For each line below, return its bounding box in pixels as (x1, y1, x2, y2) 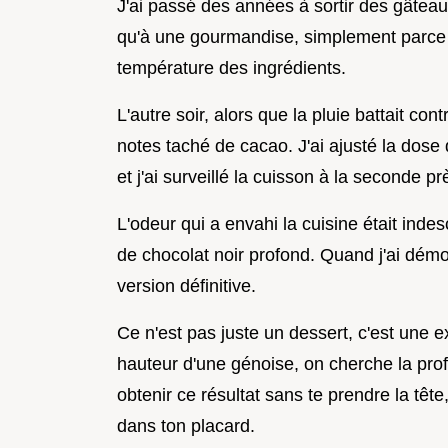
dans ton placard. (117, 415, 255, 436)
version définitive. (117, 275, 256, 296)
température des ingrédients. (117, 57, 346, 78)
